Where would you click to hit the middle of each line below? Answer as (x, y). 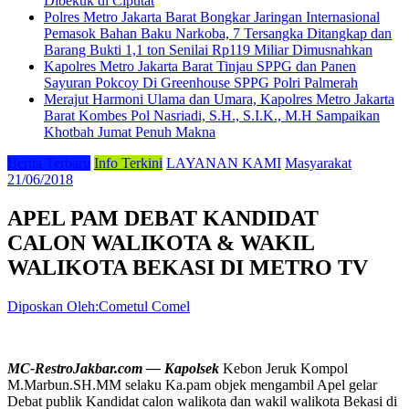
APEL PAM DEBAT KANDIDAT (163, 219)
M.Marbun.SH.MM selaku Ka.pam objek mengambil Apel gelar (192, 385)
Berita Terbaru (49, 163)
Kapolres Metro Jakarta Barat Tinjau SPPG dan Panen (200, 67)
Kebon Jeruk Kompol (283, 369)
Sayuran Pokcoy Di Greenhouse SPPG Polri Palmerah (201, 83)
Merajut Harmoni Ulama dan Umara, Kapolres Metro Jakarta (219, 100)
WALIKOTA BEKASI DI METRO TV (188, 268)
